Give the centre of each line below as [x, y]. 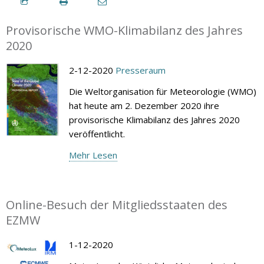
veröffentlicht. [97, 133]
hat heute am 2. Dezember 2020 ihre [144, 105]
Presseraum [140, 70]
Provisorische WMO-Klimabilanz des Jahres [124, 30]
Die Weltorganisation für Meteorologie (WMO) [162, 91]
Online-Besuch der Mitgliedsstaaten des [117, 204]
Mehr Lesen [93, 155]
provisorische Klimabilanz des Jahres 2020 [154, 119]
